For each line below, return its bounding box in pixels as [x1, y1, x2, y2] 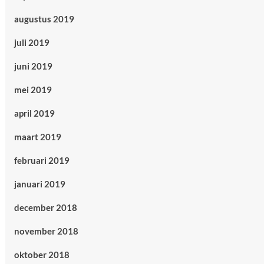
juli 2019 [14, 37, 49, 48]
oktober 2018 [14, 249, 70, 260]
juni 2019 [14, 61, 52, 71]
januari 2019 [14, 179, 65, 189]
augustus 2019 [14, 14, 74, 24]
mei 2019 [14, 84, 52, 95]
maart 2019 [14, 131, 61, 142]
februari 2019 [14, 155, 70, 166]
